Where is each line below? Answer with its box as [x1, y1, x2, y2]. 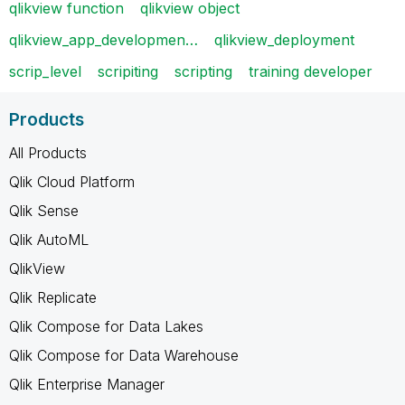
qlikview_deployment [214, 30, 354, 49]
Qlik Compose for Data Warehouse [9, 345, 239, 364]
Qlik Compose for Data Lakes [9, 316, 203, 335]
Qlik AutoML [9, 230, 89, 249]
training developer [249, 61, 372, 80]
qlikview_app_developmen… [9, 30, 198, 49]
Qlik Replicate [9, 287, 97, 306]
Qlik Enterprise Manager [9, 374, 165, 393]
